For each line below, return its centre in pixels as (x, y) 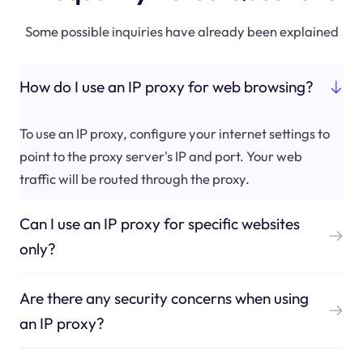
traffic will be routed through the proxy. (134, 178)
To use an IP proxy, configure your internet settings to (174, 133)
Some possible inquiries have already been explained (181, 31)
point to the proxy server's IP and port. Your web (160, 156)
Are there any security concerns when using (164, 298)
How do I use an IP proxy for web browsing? (166, 87)
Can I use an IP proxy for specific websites (159, 223)
